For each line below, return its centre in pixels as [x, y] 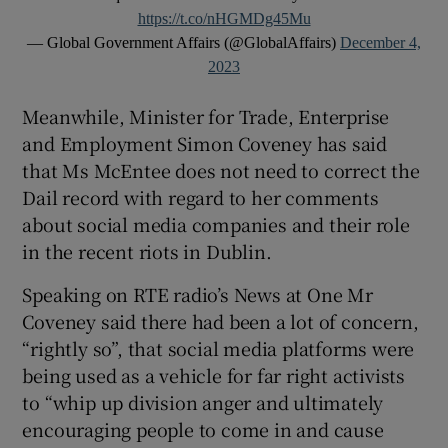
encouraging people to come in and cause [203, 429]
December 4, [380, 43]
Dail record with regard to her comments [200, 197]
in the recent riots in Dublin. [147, 251]
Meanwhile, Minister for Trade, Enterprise [206, 116]
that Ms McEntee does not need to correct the [221, 170]
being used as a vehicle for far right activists [214, 375]
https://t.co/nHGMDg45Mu [224, 19]
